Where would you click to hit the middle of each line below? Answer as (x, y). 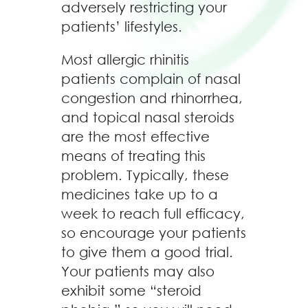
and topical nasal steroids (148, 117)
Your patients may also (138, 271)
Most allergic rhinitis (125, 59)
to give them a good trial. (147, 252)
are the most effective (135, 136)
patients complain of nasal (151, 79)
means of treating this (133, 156)
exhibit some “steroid (131, 290)
